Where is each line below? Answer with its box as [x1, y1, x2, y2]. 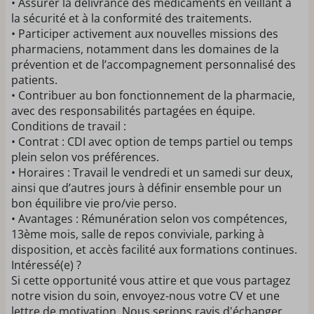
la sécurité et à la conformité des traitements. [11, 11, 252, 26]
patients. [11, 72, 57, 88]
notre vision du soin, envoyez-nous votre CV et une [11, 288, 280, 303]
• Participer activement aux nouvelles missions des [11, 26, 278, 41]
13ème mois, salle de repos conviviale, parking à [11, 226, 264, 242]
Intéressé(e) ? [11, 257, 81, 273]
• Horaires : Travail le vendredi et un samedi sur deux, [11, 165, 293, 180]
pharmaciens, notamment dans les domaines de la [11, 41, 279, 57]
